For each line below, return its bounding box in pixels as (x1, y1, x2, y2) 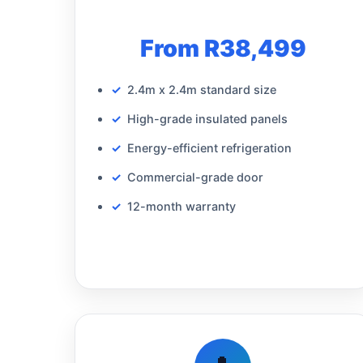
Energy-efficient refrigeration (127, 140, 292, 155)
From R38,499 (139, 33, 306, 62)
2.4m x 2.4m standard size (127, 82, 276, 96)
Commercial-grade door (127, 169, 263, 184)
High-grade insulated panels (127, 111, 288, 126)
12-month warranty (127, 199, 236, 213)
